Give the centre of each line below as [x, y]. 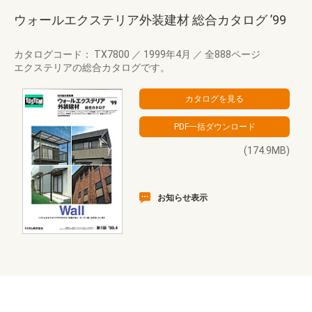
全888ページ [232, 54]
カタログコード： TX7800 [73, 54]
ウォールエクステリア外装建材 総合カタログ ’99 [150, 20]
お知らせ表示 [182, 198]
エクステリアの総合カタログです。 [92, 68]
